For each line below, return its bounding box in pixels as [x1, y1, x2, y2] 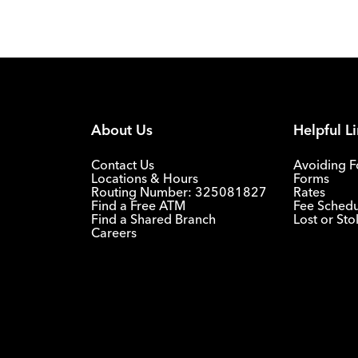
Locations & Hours [91, 169, 198, 186]
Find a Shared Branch [91, 210, 216, 227]
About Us [91, 120, 153, 139]
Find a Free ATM [91, 197, 185, 213]
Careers [91, 224, 137, 241]
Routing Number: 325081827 [91, 183, 267, 200]
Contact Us [91, 156, 154, 173]
